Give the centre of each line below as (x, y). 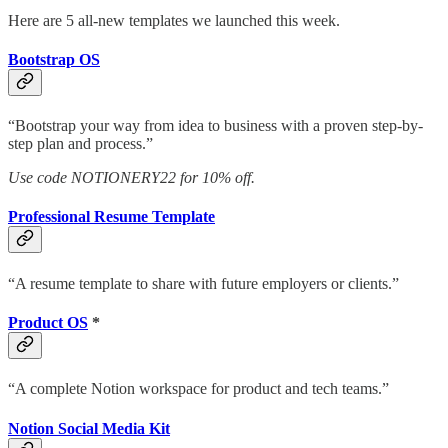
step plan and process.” (80, 144)
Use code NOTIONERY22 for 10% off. (131, 178)
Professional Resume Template (111, 217)
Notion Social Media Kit (89, 428)
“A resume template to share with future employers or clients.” (203, 283)
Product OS (48, 323)
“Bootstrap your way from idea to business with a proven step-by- (215, 126)
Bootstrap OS (54, 59)
